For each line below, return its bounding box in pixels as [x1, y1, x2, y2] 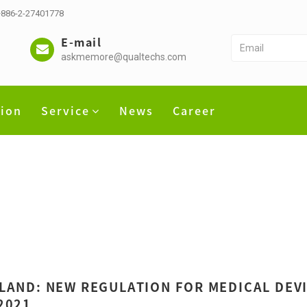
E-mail [61, 34, 102, 50]
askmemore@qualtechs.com [61, 51, 186, 62]
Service [41, 101, 90, 119]
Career [173, 101, 216, 119]
